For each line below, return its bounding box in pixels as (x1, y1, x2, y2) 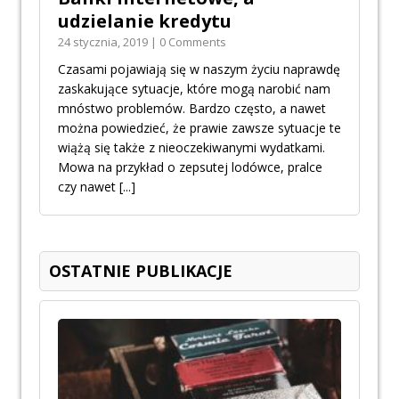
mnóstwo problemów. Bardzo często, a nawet (58, 99, 326, 117)
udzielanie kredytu (58, 8, 232, 33)
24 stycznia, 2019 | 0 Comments (58, 33, 226, 50)
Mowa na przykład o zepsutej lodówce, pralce (58, 158, 322, 175)
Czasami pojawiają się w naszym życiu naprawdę (58, 60, 340, 77)
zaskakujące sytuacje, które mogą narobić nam (58, 79, 330, 97)
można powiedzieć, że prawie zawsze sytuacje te (58, 118, 341, 136)
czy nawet (58, 177, 119, 195)
